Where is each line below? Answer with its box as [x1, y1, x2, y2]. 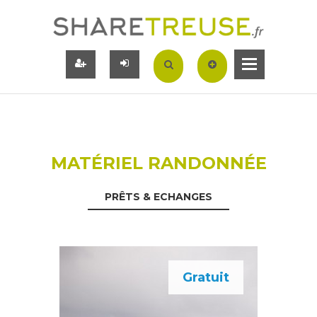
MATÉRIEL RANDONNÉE [50, 152, 267, 173]
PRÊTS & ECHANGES [105, 190, 212, 203]
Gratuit [183, 269, 229, 285]
